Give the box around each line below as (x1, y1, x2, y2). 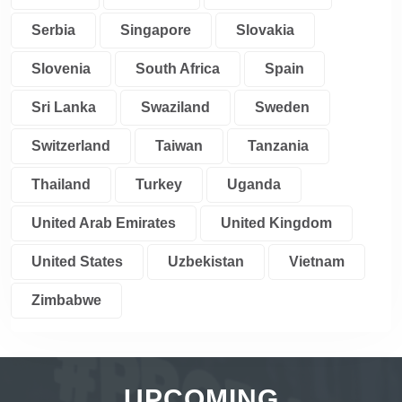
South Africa (135, 61, 220, 76)
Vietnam (289, 254, 345, 269)
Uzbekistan (168, 254, 244, 269)
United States (31, 254, 123, 269)
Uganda (227, 177, 281, 192)
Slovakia (236, 22, 294, 38)
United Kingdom (221, 215, 332, 231)
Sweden (255, 100, 310, 115)
